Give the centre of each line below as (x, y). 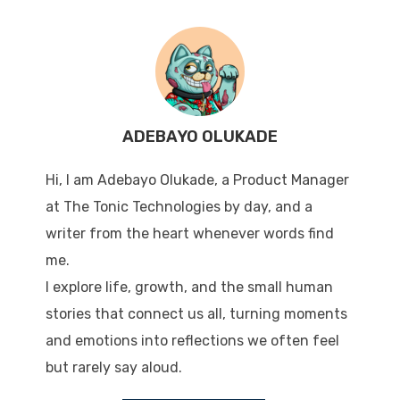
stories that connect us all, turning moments (196, 314)
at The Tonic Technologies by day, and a (179, 207)
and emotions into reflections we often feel (192, 341)
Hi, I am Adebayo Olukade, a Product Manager (197, 180)
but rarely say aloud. (113, 368)
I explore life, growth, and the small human (189, 287)
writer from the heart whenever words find (189, 234)
